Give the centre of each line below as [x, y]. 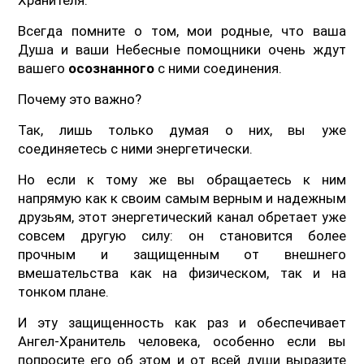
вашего [43, 68]
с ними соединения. [219, 68]
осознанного [112, 68]
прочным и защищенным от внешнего [182, 254]
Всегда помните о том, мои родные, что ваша [182, 30]
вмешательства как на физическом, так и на [182, 273]
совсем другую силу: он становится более [182, 235]
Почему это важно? [80, 99]
